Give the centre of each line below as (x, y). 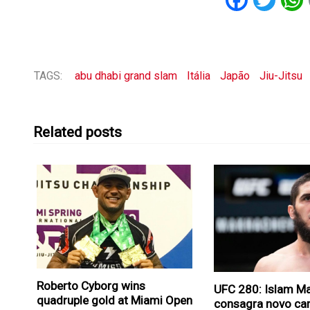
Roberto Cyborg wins (91, 285)
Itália (199, 76)
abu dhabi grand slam (126, 76)
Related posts (77, 133)
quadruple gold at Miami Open (115, 300)
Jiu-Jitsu (281, 76)
